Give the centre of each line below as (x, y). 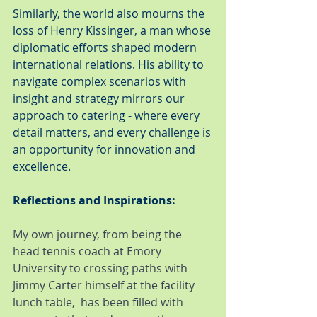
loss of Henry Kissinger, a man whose (113, 30)
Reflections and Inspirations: (94, 200)
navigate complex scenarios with (101, 81)
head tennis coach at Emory (88, 251)
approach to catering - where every (108, 115)
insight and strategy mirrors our (100, 98)
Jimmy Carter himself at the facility (105, 285)
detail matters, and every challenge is (113, 132)
